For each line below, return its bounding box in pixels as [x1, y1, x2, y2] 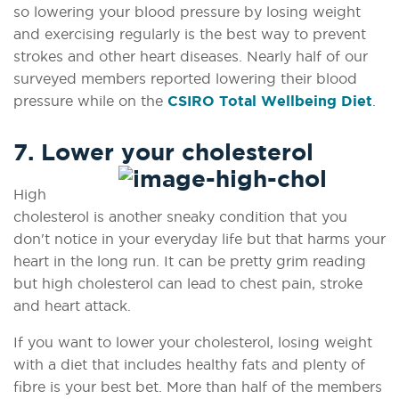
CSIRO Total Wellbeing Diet [167, 92, 372, 109]
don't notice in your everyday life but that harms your [13, 231, 386, 248]
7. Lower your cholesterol [13, 138, 313, 165]
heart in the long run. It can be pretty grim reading [13, 253, 366, 270]
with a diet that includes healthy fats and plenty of [13, 356, 365, 373]
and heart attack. [13, 297, 131, 314]
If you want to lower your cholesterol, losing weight [13, 334, 372, 351]
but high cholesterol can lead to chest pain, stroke [13, 275, 362, 292]
